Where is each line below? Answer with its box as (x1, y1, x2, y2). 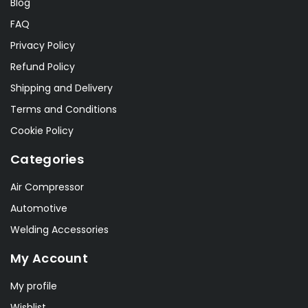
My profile (10, 279, 57, 294)
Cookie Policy (10, 124, 74, 138)
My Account (10, 250, 88, 267)
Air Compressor (10, 180, 84, 195)
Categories (10, 151, 84, 168)
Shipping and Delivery (10, 81, 113, 96)
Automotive (10, 201, 67, 216)
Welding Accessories (10, 223, 109, 237)
